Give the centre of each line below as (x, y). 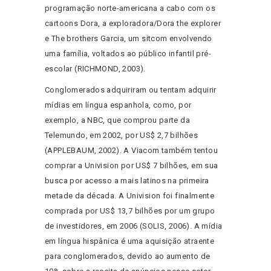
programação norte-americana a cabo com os (130, 8)
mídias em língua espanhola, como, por (118, 105)
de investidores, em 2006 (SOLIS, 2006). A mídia (134, 226)
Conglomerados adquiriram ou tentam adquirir (131, 90)
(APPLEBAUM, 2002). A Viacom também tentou (131, 151)
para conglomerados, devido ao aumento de (128, 256)
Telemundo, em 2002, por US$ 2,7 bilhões (122, 135)
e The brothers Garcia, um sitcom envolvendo (129, 39)
